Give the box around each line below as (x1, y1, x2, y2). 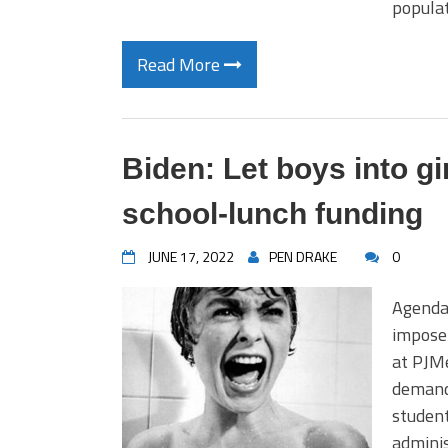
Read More (137, 51, 224, 78)
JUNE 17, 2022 (148, 246, 234, 267)
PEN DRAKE (269, 246, 337, 267)
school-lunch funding (122, 197, 423, 230)
